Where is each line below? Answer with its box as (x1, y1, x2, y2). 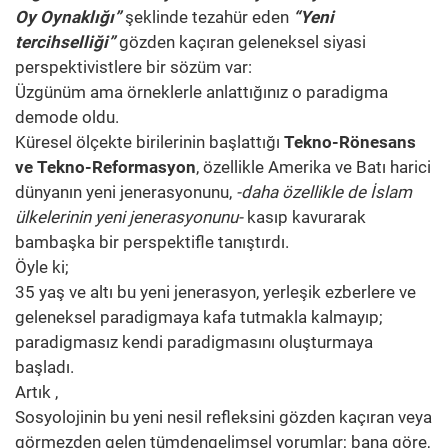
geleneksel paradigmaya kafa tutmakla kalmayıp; (15, 307, 383, 328)
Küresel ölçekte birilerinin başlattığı (15, 132, 284, 153)
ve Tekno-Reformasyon (15, 157, 196, 178)
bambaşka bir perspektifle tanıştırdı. (15, 232, 289, 253)
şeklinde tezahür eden (121, 7, 293, 28)
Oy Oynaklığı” (15, 7, 121, 28)
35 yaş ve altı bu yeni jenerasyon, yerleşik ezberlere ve (15, 282, 416, 303)
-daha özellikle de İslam (236, 182, 412, 203)
